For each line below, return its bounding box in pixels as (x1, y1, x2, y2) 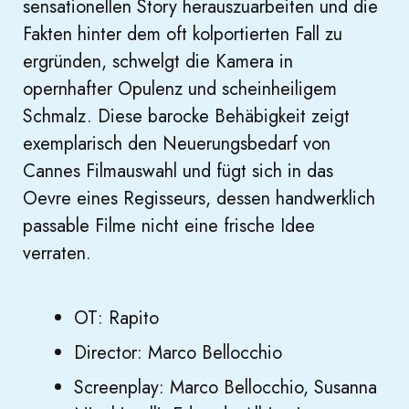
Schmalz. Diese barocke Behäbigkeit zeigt (23, 103, 350, 131)
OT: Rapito (74, 305, 159, 332)
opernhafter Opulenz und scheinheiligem (23, 76, 337, 103)
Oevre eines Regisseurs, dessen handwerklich (23, 185, 375, 213)
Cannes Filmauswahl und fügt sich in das (23, 158, 333, 185)
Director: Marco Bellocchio (74, 340, 282, 367)
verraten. (23, 240, 97, 267)
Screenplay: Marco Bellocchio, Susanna (74, 374, 377, 402)
